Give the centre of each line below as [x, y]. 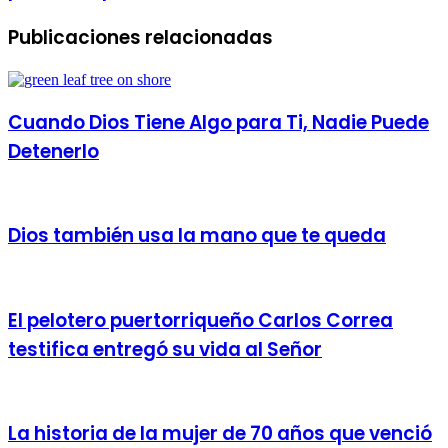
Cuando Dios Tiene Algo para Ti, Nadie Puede [218, 122]
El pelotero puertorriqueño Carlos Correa [200, 320]
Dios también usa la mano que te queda [197, 236]
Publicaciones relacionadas [140, 38]
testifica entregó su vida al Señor [165, 349]
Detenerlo [53, 151]
